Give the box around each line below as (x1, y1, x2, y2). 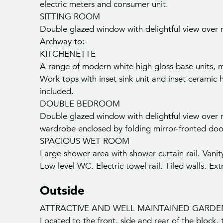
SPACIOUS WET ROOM (40, 135, 129, 147)
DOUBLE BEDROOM (40, 98, 120, 110)
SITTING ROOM (40, 11, 100, 23)
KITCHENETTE (40, 48, 96, 60)
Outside (40, 183, 85, 200)
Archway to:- (40, 36, 88, 48)
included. (40, 86, 74, 98)
